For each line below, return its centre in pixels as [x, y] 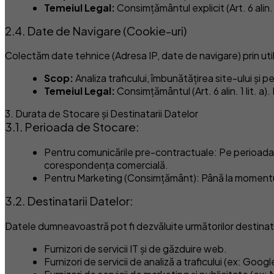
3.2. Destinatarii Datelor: [69, 201]
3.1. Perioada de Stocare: [72, 127]
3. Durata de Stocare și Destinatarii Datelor [102, 114]
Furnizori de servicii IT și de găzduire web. [135, 248]
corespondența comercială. [106, 165]
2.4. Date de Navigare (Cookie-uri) [96, 31]
